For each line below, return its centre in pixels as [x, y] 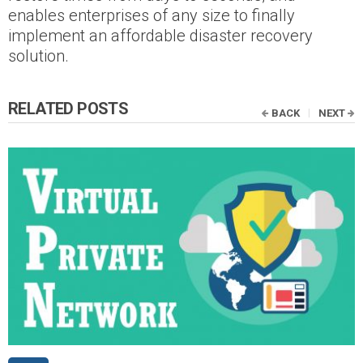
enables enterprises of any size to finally [152, 16]
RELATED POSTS [68, 109]
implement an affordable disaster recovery [160, 36]
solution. [38, 56]
